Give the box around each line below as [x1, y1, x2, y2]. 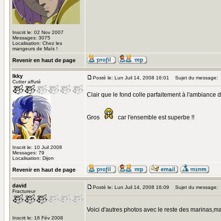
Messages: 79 [12, 150, 44, 155]
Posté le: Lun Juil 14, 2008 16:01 [93, 75, 169, 80]
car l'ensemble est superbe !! [116, 114, 194, 121]
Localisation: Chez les [12, 40, 62, 46]
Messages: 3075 [12, 35, 50, 40]
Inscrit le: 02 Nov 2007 [12, 30, 64, 35]
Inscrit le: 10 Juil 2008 [12, 145, 62, 150]
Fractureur [12, 188, 36, 194]
